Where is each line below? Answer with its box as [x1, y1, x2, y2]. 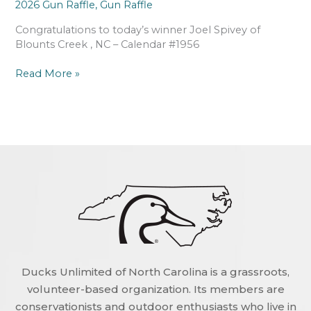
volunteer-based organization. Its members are [26, 283, 285, 296]
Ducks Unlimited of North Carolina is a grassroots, [22, 265, 289, 279]
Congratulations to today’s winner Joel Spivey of [15, 23, 261, 36]
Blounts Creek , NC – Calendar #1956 [15, 37, 200, 51]
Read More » [15, 67, 81, 81]
